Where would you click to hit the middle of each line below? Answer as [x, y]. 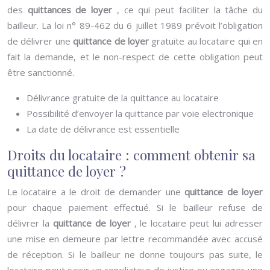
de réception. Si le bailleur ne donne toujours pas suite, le [135, 254]
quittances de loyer [72, 10]
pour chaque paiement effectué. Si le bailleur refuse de [135, 207]
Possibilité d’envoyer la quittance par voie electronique [140, 113]
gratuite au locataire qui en [207, 41]
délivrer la [30, 223]
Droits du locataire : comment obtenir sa [131, 155]
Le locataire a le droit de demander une [96, 192]
